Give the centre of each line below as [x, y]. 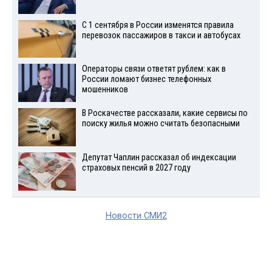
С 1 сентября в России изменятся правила [158, 25]
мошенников [105, 90]
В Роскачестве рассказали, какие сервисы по [165, 114]
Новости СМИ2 [136, 216]
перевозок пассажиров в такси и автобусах [161, 35]
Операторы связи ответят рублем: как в [154, 69]
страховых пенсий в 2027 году [136, 168]
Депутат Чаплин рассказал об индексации [159, 157]
